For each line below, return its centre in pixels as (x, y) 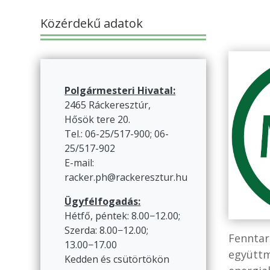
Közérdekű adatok (92, 23)
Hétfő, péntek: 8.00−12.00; (123, 216)
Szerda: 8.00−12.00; (107, 231)
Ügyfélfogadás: (103, 202)
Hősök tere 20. (98, 120)
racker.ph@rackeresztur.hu (126, 177)
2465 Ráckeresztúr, (108, 105)
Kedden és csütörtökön (117, 259)
